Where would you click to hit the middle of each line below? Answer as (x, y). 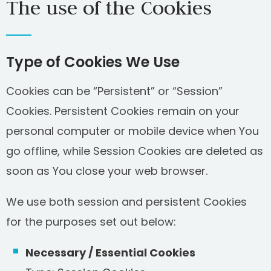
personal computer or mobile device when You (132, 131)
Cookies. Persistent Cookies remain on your (123, 111)
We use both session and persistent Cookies (126, 202)
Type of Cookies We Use (93, 62)
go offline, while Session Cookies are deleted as (135, 151)
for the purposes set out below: (91, 222)
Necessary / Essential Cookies (110, 253)
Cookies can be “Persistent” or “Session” (114, 91)
